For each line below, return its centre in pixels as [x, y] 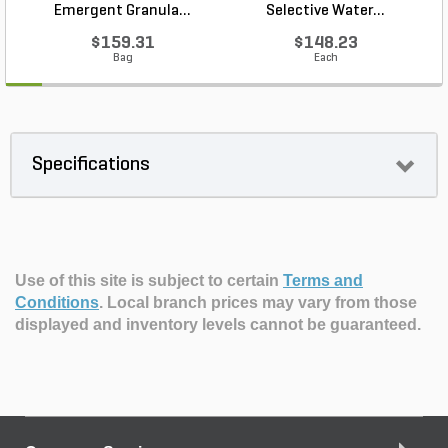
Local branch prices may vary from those [262, 302]
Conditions [57, 302]
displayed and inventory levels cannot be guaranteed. [218, 324]
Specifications [91, 165]
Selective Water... [325, 11]
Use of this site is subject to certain [149, 280]
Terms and [323, 280]
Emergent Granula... [122, 11]
